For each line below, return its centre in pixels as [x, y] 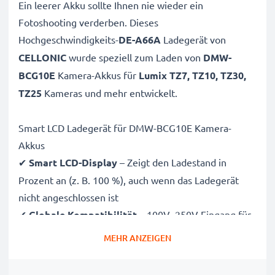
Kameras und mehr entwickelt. [110, 93]
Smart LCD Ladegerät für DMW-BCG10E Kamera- [125, 128]
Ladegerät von [193, 39]
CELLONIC [42, 57]
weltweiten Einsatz [60, 232]
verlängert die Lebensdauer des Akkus [102, 267]
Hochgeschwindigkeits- [68, 39]
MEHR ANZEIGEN [137, 238]
